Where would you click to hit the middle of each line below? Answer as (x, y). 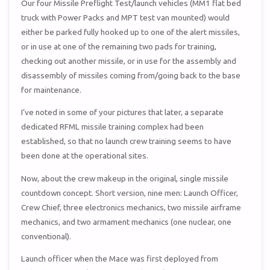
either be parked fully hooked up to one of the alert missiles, (131, 32)
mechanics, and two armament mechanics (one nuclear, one (127, 221)
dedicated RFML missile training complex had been (113, 127)
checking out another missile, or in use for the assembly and (129, 61)
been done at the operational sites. (85, 156)
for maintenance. (52, 89)
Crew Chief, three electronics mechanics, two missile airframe (131, 207)
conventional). (46, 236)
